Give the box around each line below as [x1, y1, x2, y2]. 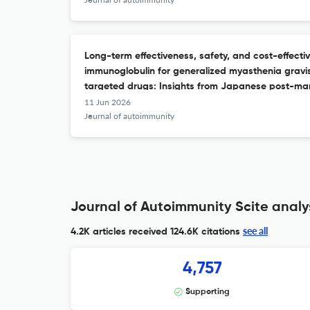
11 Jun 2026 [84, 97, 131, 107]
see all [243, 225, 268, 237]
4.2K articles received [71, 227, 167, 237]
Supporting [185, 288, 230, 296]
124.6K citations [167, 227, 240, 237]
